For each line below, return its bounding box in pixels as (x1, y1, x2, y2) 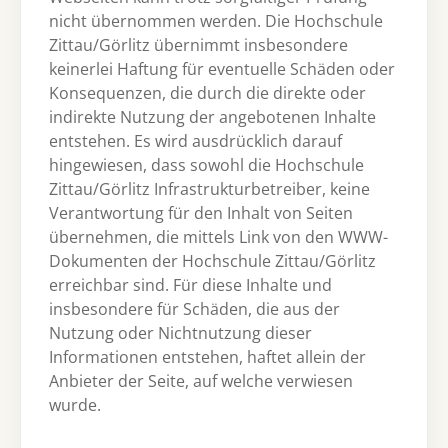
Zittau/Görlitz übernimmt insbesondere (49, 34, 348, 57)
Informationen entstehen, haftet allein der (49, 346, 366, 369)
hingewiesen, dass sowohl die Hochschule (49, 154, 364, 177)
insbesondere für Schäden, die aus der (49, 298, 340, 321)
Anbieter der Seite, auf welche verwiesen (49, 370, 353, 393)
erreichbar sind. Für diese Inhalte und (49, 274, 332, 297)
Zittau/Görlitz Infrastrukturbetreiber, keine (49, 178, 370, 201)
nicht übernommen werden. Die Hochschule (49, 10, 383, 33)
